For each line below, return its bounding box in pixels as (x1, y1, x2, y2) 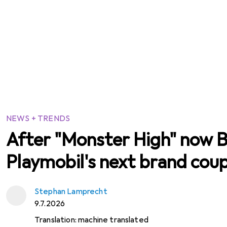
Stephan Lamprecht (34, 186, 107, 197)
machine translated (78, 215, 148, 225)
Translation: (34, 215, 77, 225)
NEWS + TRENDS (6, 113, 70, 124)
